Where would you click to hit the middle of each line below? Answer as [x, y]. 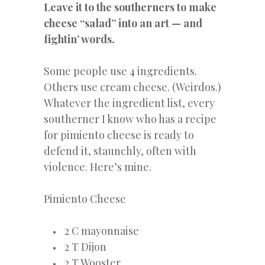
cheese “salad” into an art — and [123, 23]
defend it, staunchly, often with [120, 151]
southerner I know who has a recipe [130, 119]
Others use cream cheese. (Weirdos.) [132, 87]
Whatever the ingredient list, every [129, 103]
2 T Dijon [85, 247]
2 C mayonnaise [102, 231]
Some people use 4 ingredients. [120, 71]
